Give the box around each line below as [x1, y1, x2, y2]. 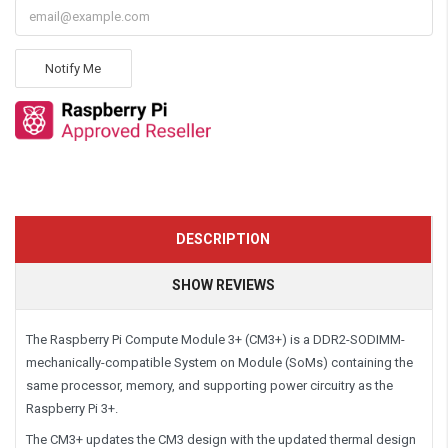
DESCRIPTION [176, 230, 270, 247]
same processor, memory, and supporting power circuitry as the [26, 377, 393, 393]
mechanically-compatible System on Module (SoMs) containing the [26, 354, 413, 370]
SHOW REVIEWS [171, 276, 275, 293]
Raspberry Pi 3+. [26, 400, 118, 416]
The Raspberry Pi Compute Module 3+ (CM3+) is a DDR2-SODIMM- [26, 331, 405, 347]
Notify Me [45, 60, 102, 76]
